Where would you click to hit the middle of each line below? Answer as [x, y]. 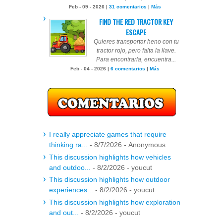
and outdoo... [70, 167]
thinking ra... [68, 145]
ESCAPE [136, 32]
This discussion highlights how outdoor [110, 180]
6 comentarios [128, 68]
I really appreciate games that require [108, 135]
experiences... [71, 190]
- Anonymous [144, 145]
